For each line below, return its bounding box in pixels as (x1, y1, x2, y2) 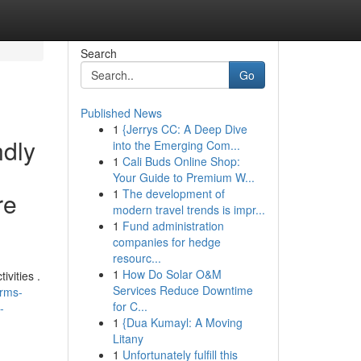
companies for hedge (112, 234, 221, 250)
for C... (112, 298, 147, 314)
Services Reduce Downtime (112, 282, 253, 298)
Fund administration (122, 218, 224, 234)
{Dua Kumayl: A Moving (122, 314, 243, 330)
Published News (80, 105, 162, 121)
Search (80, 45, 117, 61)
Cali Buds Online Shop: (122, 153, 240, 169)
